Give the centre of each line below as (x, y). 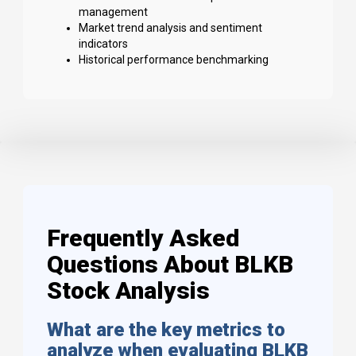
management (113, 12)
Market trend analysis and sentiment (170, 28)
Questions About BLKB (170, 265)
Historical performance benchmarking (174, 60)
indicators (103, 44)
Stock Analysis (128, 291)
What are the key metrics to (166, 330)
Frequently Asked (143, 238)
